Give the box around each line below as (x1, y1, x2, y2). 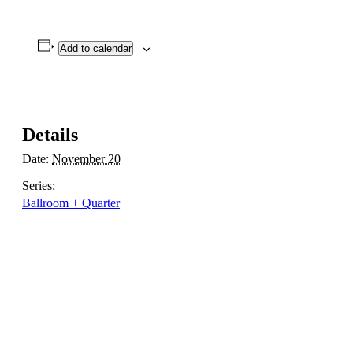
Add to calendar (59, 43, 132, 54)
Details (22, 124, 78, 145)
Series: (22, 178, 55, 192)
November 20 (52, 151, 121, 165)
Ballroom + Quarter (22, 195, 120, 210)
